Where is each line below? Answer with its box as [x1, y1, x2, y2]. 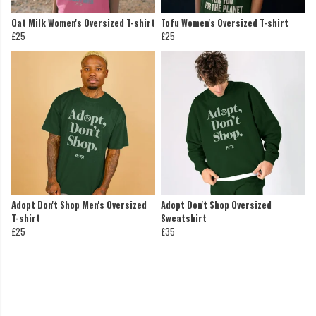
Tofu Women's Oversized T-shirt [161, 16, 288, 30]
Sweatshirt [161, 212, 207, 226]
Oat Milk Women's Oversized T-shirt [11, 16, 155, 30]
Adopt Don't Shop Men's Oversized [11, 198, 147, 212]
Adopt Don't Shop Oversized [161, 198, 272, 212]
